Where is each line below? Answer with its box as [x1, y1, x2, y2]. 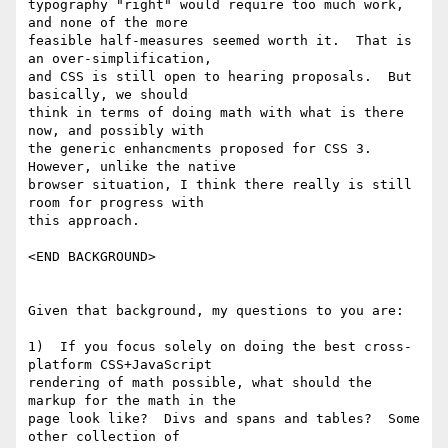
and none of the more [28, 15, 188, 31]
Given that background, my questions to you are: [28, 303, 404, 319]
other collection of [28, 429, 180, 445]
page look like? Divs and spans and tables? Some [28, 411, 420, 427]
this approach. [28, 213, 140, 229]
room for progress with [28, 195, 204, 211]
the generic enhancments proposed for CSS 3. [28, 141, 372, 157]
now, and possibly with [28, 123, 204, 139]
